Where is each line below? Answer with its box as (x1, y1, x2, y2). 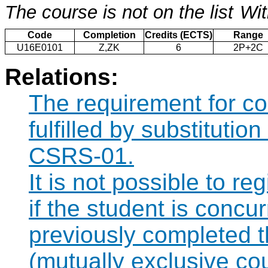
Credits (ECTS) (145, 30, 212, 41)
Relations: (5, 64, 118, 90)
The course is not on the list (5, 2, 233, 23)
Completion (83, 30, 136, 41)
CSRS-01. (29, 143, 134, 169)
